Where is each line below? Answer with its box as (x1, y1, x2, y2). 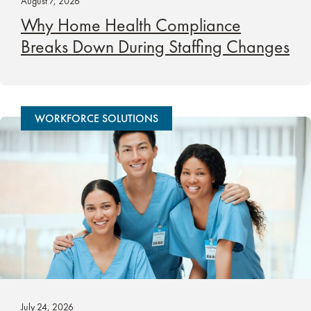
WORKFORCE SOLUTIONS (35, 110, 158, 126)
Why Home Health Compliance (21, 12, 241, 37)
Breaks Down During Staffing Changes (21, 34, 289, 58)
